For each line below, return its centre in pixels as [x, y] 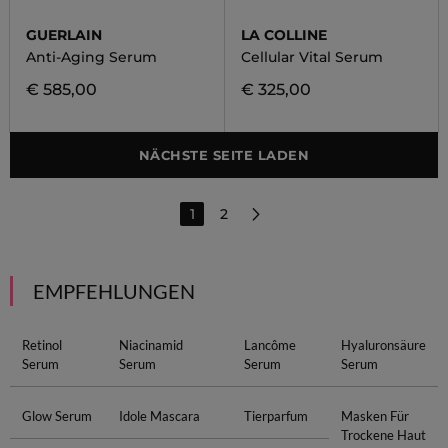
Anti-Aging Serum [91, 57]
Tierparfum [276, 416]
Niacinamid [151, 345]
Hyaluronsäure [384, 345]
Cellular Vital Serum [311, 57]
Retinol [41, 345]
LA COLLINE [283, 35]
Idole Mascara [159, 416]
